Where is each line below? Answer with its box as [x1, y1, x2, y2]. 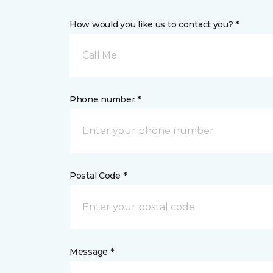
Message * [69, 246, 114, 257]
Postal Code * [69, 170, 127, 181]
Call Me [82, 49, 117, 61]
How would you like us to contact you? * [69, 19, 239, 30]
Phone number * [69, 94, 141, 105]
